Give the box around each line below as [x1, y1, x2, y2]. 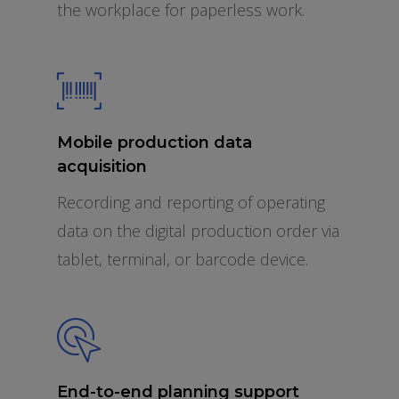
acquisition [57, 156, 147, 176]
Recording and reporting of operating [57, 191, 325, 213]
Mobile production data [57, 132, 252, 152]
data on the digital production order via [57, 219, 339, 241]
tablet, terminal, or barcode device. [57, 248, 308, 270]
